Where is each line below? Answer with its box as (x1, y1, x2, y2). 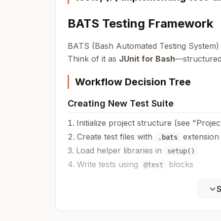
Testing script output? (78, 199, 167, 209)
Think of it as (68, 54, 119, 64)
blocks (166, 159, 193, 169)
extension (181, 132, 219, 142)
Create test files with (77, 132, 155, 142)
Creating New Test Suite (68, 98, 174, 109)
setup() (167, 147, 195, 155)
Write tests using (77, 159, 141, 169)
